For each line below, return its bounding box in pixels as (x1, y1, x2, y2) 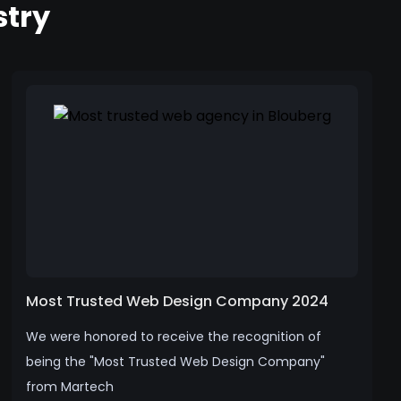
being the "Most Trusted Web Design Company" (26, 352, 326, 371)
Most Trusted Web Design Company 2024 (26, 290, 329, 311)
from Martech (26, 377, 115, 396)
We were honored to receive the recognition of (26, 327, 322, 346)
